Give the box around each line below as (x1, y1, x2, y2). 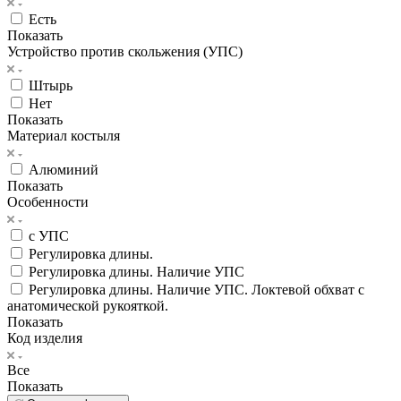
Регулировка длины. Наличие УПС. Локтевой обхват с (29, 281, 364, 297)
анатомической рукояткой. (7, 297, 168, 313)
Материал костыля (7, 127, 120, 143)
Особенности (7, 193, 89, 209)
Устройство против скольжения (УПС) (7, 43, 243, 59)
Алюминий (29, 161, 98, 177)
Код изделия (7, 329, 82, 346)
